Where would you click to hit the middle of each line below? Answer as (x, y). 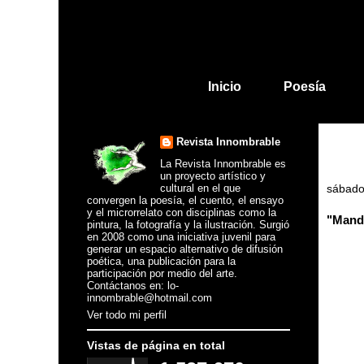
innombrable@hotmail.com (149, 297)
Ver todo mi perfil (127, 315)
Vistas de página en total (156, 345)
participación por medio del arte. (162, 273)
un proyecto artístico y (212, 175)
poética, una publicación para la (161, 261)
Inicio (224, 87)
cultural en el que (200, 188)
